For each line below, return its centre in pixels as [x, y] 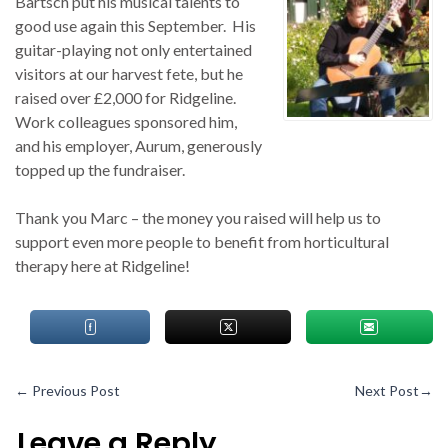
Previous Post [75, 391]
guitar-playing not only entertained [134, 50]
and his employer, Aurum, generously [139, 146]
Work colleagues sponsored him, [126, 122]
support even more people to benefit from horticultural [202, 242]
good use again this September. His [136, 26]
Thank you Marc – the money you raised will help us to [198, 218]
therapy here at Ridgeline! [103, 266]
